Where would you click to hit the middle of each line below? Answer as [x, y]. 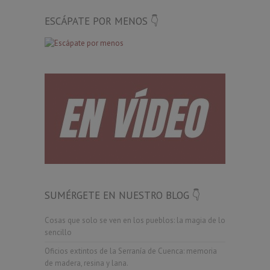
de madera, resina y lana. [86, 263]
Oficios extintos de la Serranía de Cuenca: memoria [131, 251]
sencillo [58, 232]
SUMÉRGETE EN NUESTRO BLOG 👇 [123, 195]
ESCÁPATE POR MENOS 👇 [102, 21]
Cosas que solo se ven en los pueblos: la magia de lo [135, 220]
